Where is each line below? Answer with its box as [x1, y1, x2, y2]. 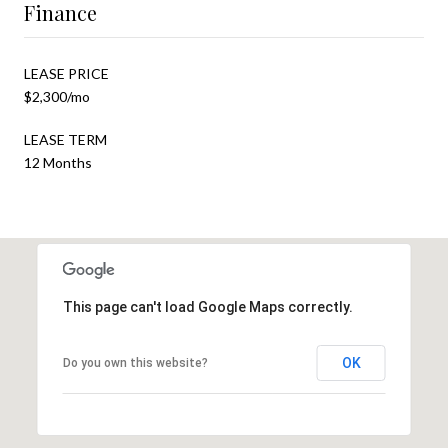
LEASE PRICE [24, 64, 109, 82]
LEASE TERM [24, 130, 107, 148]
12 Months [24, 153, 92, 171]
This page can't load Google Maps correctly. [62, 298, 353, 315]
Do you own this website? [62, 355, 208, 370]
